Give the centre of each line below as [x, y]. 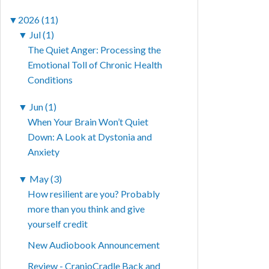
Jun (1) [43, 107]
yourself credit [58, 224]
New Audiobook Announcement [94, 245]
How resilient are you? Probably [94, 194]
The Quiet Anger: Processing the [95, 50]
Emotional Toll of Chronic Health [95, 65]
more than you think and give [86, 209]
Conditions [50, 80]
